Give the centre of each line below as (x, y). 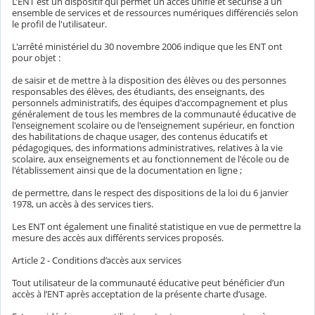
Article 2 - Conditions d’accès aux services (97, 261)
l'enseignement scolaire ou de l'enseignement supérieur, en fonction (153, 126)
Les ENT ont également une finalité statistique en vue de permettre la (156, 227)
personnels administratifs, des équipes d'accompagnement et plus (150, 103)
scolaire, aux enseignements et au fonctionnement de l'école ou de (150, 159)
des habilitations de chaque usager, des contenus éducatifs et (140, 137)
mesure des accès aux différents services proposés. (118, 238)
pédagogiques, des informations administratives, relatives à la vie (147, 148)
